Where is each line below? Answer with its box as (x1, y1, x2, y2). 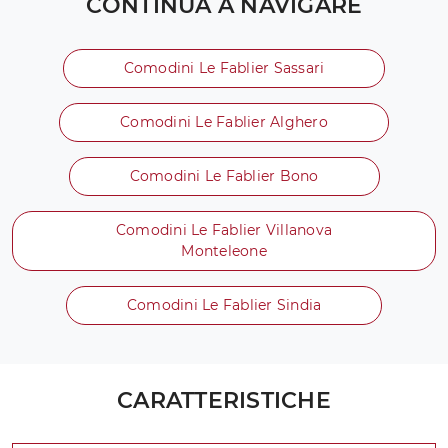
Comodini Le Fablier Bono (129, 166, 319, 185)
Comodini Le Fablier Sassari (123, 58, 325, 77)
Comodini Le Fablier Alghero (120, 112, 328, 131)
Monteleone (181, 241, 267, 260)
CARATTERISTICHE (117, 386, 331, 414)
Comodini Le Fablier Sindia (126, 295, 322, 314)
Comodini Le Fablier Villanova (115, 220, 333, 239)
